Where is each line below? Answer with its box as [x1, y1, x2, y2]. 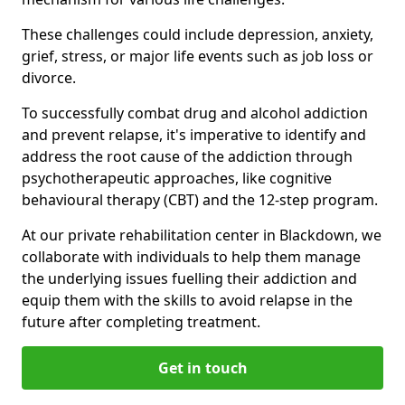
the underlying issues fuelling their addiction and [22, 268, 357, 288]
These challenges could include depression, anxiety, [22, 24, 373, 44]
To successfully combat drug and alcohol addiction [22, 102, 368, 123]
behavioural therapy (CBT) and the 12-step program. [22, 189, 378, 210]
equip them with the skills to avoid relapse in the [22, 289, 353, 310]
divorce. [22, 67, 76, 88]
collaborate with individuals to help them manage [22, 246, 361, 267]
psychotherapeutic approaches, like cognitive [22, 167, 332, 188]
